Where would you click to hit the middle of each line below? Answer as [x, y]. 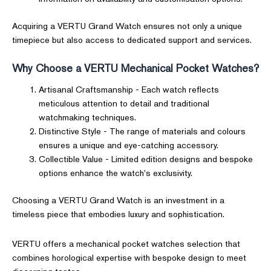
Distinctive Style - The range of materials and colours [142, 131]
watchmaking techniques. [87, 117]
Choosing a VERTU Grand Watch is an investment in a [118, 200]
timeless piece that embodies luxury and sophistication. [118, 214]
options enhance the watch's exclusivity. [115, 173]
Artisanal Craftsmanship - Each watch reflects [129, 90]
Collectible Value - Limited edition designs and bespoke [145, 159]
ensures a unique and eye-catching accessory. [128, 145]
